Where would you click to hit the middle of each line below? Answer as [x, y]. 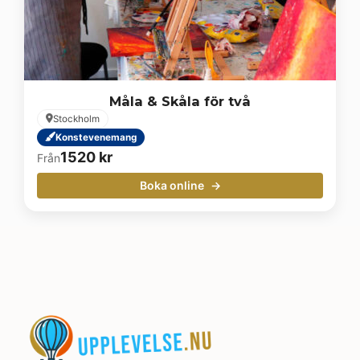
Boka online [173, 185]
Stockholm [76, 119]
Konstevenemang [96, 137]
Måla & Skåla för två [180, 101]
